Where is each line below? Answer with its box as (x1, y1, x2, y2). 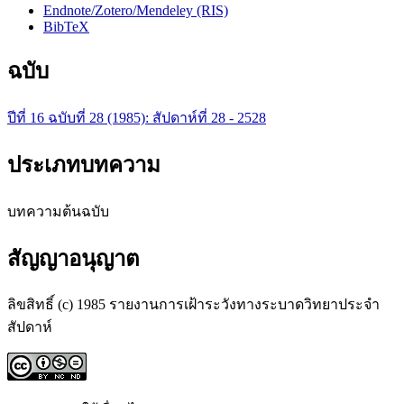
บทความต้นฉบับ (7, 203, 109, 219)
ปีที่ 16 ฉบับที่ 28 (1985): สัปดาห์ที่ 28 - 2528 (7, 109, 266, 125)
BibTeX (43, 18, 89, 34)
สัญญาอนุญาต (7, 246, 140, 271)
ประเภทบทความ (7, 152, 161, 177)
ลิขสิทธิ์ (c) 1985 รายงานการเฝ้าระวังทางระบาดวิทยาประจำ (7, 297, 380, 313)
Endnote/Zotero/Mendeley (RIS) (43, 2, 228, 18)
